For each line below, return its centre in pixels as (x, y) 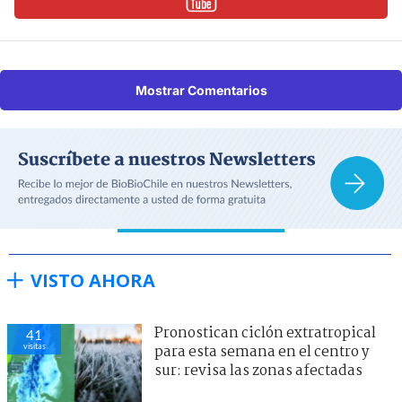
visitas (34, 345)
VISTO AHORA (93, 280)
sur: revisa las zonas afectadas (258, 371)
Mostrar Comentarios (201, 90)
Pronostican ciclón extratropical (265, 333)
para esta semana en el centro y (262, 352)
